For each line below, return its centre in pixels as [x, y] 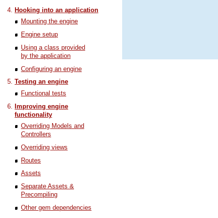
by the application [46, 55]
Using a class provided [53, 47]
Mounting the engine [50, 21]
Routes [31, 160]
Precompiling [39, 194]
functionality [34, 114]
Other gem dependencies [56, 207]
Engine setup [40, 35]
